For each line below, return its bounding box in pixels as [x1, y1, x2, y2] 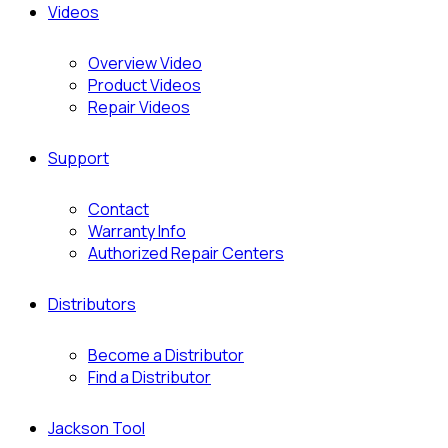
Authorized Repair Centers [88, 242, 284, 264]
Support [48, 147, 109, 169]
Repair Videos [88, 96, 190, 118]
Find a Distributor [88, 366, 211, 388]
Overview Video [88, 52, 202, 74]
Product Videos [88, 74, 201, 96]
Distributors [48, 293, 136, 315]
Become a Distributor [88, 344, 244, 366]
